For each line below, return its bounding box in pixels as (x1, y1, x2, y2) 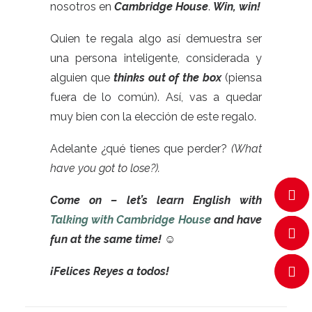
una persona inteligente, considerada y (50, 52, 262, 65)
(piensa (225, 71, 263, 84)
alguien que (50, 71, 114, 84)
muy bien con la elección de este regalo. (50, 110, 259, 123)
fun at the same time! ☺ (50, 233, 175, 246)
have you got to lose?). (50, 162, 160, 175)
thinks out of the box (113, 71, 222, 84)
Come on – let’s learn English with (50, 194, 262, 207)
